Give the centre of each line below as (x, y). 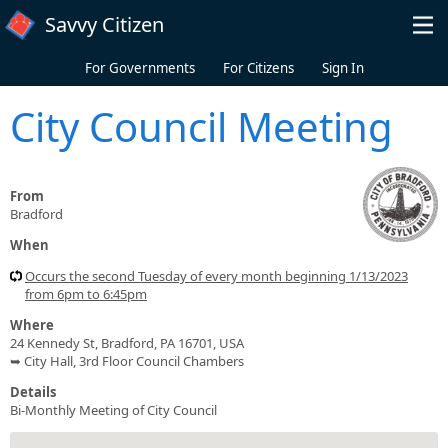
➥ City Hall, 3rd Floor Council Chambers (127, 360)
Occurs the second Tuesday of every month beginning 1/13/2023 (216, 275)
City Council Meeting (201, 126)
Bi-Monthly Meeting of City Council (113, 409)
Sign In (342, 68)
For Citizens (258, 68)
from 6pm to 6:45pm (86, 293)
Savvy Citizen (104, 24)
